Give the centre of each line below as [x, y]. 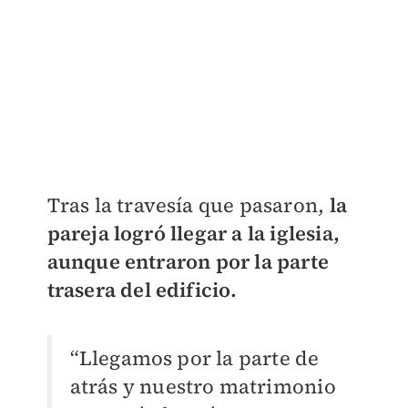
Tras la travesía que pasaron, [186, 205]
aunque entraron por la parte [188, 262]
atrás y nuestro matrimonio [203, 387]
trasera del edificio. [142, 290]
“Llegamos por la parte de [194, 358]
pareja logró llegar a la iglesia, [194, 234]
